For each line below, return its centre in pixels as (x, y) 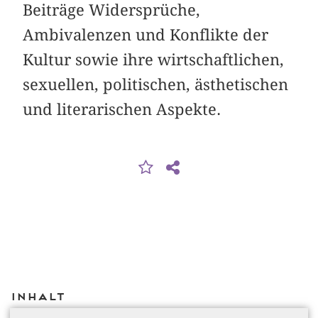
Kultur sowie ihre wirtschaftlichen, (154, 59)
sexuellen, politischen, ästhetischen (156, 84)
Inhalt (37, 297)
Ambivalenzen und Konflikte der (146, 34)
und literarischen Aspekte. (122, 109)
